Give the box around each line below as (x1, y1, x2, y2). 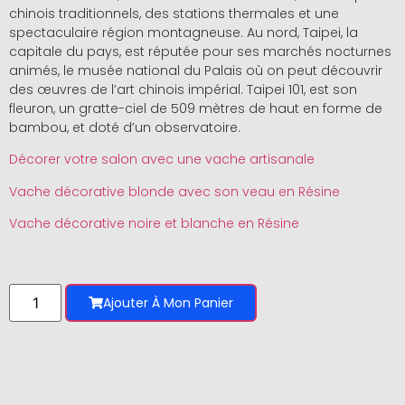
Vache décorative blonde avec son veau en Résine (9, 182, 340, 201)
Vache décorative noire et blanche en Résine (9, 213, 299, 232)
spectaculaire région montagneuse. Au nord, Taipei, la (9, 23, 358, 42)
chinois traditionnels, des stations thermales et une (9, 4, 339, 23)
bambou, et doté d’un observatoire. (9, 118, 240, 137)
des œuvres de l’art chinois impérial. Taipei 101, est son (9, 80, 357, 99)
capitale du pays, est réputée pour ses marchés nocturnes (9, 42, 391, 61)
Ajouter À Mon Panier (103, 293, 234, 312)
